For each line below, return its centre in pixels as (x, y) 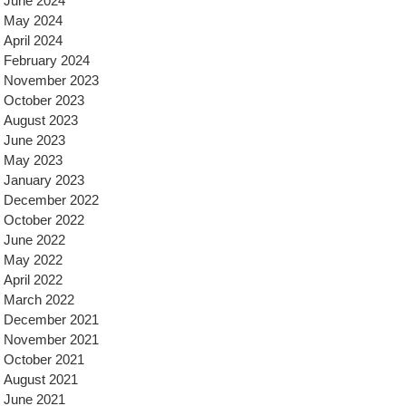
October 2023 (44, 100)
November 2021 (51, 339)
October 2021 (44, 359)
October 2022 (44, 220)
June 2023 (34, 140)
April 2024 (33, 40)
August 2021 (41, 379)
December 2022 (51, 200)
